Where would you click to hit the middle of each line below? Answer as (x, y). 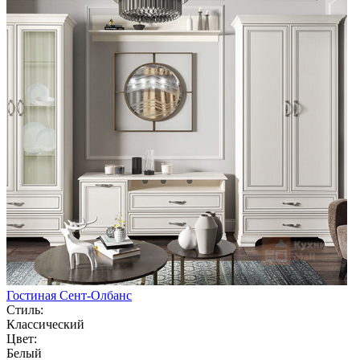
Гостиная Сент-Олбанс (69, 295)
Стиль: (25, 309)
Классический (45, 324)
